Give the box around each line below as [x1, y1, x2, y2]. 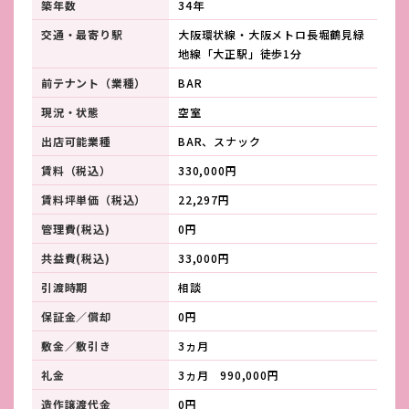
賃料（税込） [41, 163, 111, 179]
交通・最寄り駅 [41, 26, 123, 43]
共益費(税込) [41, 250, 110, 267]
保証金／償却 [41, 309, 111, 325]
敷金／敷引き [41, 338, 111, 354]
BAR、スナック [178, 133, 261, 150]
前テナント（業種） [41, 75, 147, 91]
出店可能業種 [41, 133, 111, 150]
